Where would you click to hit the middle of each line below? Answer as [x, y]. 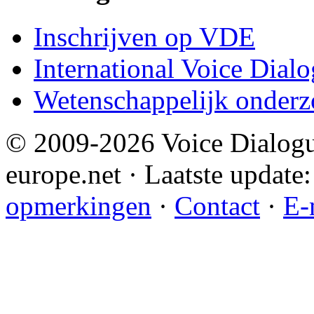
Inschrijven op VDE [144, 36]
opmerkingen [78, 205]
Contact [217, 205]
